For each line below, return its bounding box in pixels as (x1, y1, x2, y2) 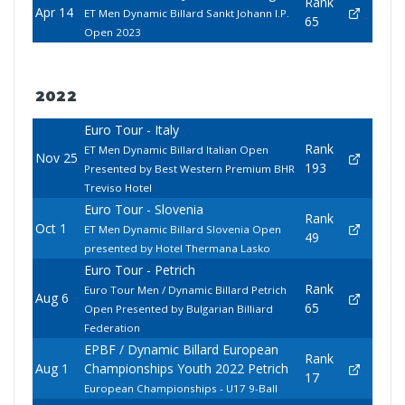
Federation (83, 321, 140, 335)
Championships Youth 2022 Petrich (83, 360, 288, 378)
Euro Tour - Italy (83, 121, 179, 139)
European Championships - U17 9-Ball (83, 381, 278, 396)
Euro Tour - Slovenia (83, 201, 203, 219)
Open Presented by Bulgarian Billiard (83, 302, 273, 316)
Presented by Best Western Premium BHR (83, 162, 295, 176)
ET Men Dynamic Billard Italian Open (83, 143, 268, 157)
